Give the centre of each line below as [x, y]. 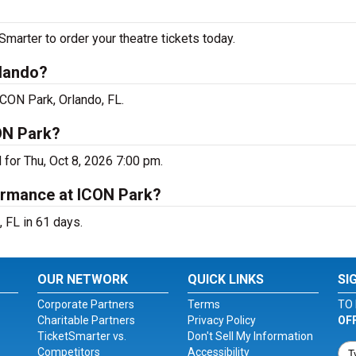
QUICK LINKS [225, 279]
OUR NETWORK [83, 279]
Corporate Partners [86, 304]
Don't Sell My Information [250, 336]
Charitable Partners [87, 320]
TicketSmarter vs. [82, 336]
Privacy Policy [221, 320]
